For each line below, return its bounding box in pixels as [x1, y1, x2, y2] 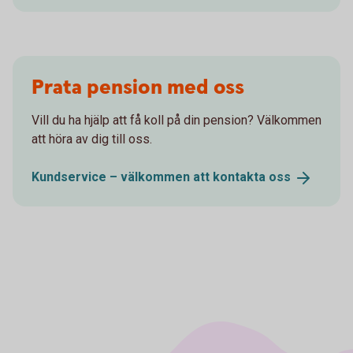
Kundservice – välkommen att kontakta [32, 169, 269, 184]
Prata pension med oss [32, 73, 244, 102]
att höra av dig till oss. [32, 131, 152, 147]
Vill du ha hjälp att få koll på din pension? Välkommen [32, 112, 321, 128]
